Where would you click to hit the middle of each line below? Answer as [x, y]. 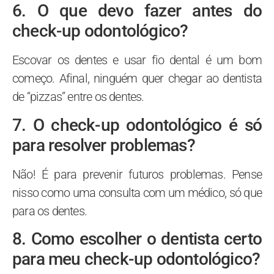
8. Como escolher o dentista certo [137, 239]
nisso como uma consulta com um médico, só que [137, 192]
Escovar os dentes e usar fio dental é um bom [137, 60]
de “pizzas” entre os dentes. [78, 97]
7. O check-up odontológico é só [137, 125]
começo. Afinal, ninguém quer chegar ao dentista [137, 79]
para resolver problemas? [104, 145]
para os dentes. [50, 211]
